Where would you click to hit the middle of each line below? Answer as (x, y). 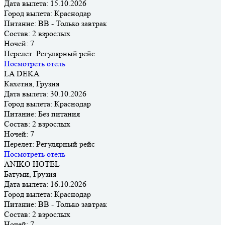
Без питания (58, 114)
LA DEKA (22, 73)
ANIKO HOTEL (32, 164)
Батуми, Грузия (30, 174)
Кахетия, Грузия (32, 83)
